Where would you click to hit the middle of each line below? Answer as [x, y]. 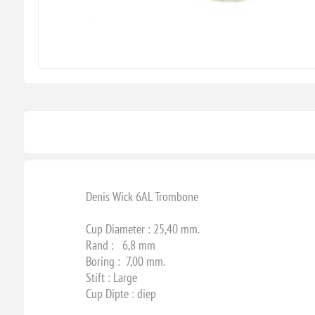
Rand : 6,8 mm [120, 245]
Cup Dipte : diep [121, 293]
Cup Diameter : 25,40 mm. [142, 229]
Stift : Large [111, 277]
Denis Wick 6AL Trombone [142, 196]
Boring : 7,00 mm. [125, 261]
